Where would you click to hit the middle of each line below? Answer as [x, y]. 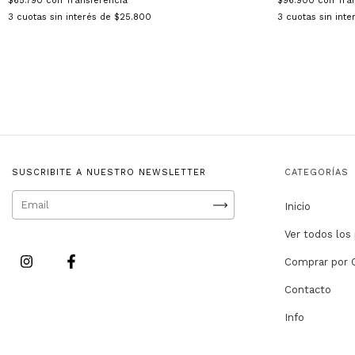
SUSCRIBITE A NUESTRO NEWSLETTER [109, 173]
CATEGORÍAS [317, 173]
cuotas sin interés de [65, 17]
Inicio [298, 207]
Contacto [308, 290]
